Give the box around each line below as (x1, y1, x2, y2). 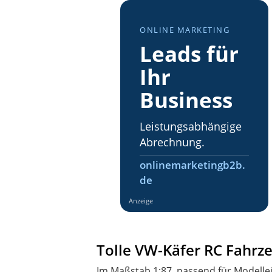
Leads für (139, 38, 239, 68)
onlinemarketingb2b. (139, 157, 245, 172)
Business (139, 84, 233, 114)
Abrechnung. (139, 134, 205, 149)
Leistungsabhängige (139, 118, 242, 134)
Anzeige (128, 195, 153, 205)
